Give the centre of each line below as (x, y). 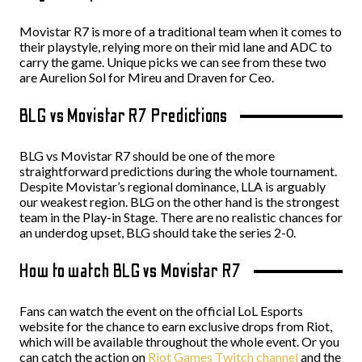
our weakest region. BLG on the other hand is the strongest (179, 202)
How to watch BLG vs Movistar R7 (130, 271)
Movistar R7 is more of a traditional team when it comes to (181, 31)
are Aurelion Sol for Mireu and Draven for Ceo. (147, 77)
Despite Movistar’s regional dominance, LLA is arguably (173, 186)
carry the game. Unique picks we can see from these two (173, 62)
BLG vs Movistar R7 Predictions (124, 116)
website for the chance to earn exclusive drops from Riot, (176, 326)
